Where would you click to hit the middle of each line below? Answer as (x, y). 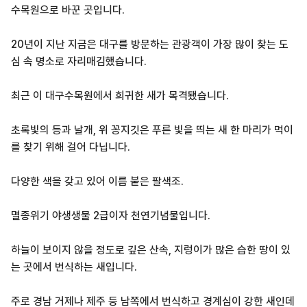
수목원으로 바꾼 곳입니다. (67, 10)
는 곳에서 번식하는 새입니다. (74, 267)
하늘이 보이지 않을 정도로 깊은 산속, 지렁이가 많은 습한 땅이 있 (150, 249)
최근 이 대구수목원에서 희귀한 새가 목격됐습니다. (120, 95)
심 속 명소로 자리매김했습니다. (78, 61)
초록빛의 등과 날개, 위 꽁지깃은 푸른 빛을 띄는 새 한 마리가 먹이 (152, 130)
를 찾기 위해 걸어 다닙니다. (70, 147)
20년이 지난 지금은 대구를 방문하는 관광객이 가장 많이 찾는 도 (149, 44)
